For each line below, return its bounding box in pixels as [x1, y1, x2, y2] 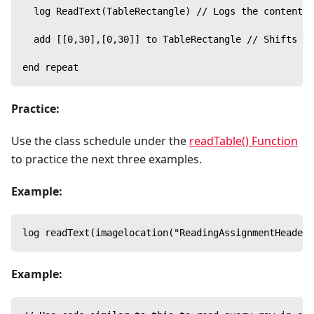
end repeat [22, 61, 78, 73]
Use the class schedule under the [11, 132, 189, 149]
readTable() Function [189, 132, 298, 149]
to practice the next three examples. [11, 151, 202, 167]
